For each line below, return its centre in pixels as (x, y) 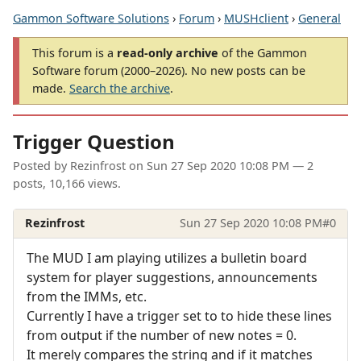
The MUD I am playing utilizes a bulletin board (167, 257)
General (320, 18)
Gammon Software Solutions (91, 18)
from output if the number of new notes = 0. (162, 335)
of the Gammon (263, 53)
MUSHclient (256, 18)
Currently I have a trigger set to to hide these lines (179, 315)
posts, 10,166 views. (67, 184)
